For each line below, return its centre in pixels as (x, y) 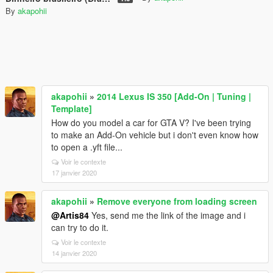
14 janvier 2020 (74, 253)
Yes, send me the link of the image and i (167, 215)
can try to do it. (80, 227)
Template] (72, 108)
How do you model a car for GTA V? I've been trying (151, 122)
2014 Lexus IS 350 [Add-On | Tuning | (174, 96)
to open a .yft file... (87, 147)
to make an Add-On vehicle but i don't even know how (155, 135)
